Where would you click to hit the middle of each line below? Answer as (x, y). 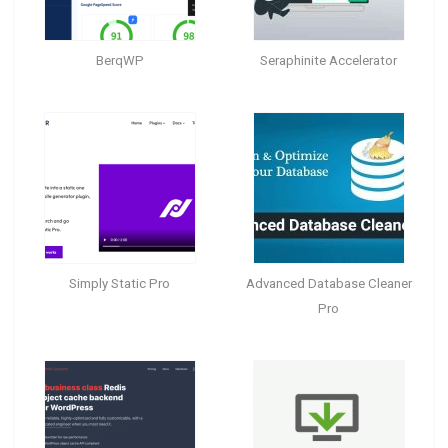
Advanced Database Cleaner (328, 283)
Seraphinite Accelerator (328, 60)
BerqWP (119, 60)
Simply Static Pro (119, 283)
